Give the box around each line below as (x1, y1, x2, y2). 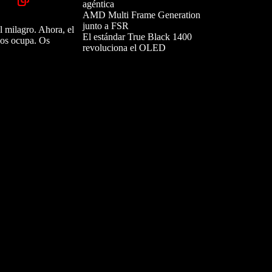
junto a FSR (83, 21, 129, 32)
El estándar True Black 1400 (83, 32, 192, 42)
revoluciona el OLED (83, 42, 166, 53)
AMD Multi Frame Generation (83, 10, 200, 21)
